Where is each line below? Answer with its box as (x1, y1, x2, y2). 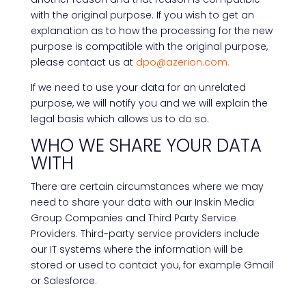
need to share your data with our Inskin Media (30, 195, 254, 209)
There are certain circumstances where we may (30, 180, 264, 193)
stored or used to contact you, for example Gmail (30, 258, 273, 272)
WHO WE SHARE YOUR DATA (30, 133, 262, 158)
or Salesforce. (30, 274, 97, 288)
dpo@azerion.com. (135, 55, 229, 69)
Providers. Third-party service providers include (30, 227, 260, 240)
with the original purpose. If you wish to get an (30, 8, 254, 22)
